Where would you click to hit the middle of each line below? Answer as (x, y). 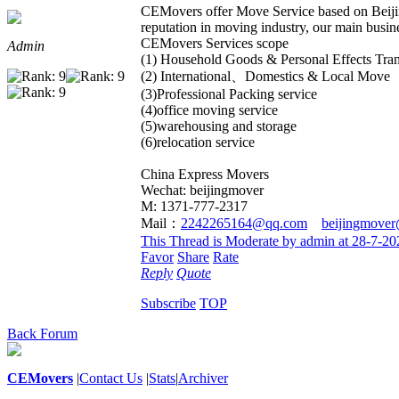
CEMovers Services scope (215, 44)
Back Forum (42, 333)
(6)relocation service (198, 142)
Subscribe (168, 303)
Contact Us (111, 378)
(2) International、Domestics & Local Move (265, 77)
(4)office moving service (209, 110)
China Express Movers (205, 175)
